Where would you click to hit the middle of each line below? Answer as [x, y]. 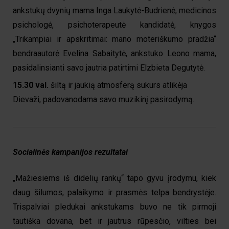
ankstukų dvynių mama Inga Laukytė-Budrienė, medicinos [114, 11]
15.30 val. [31, 85]
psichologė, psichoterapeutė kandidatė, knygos [114, 25]
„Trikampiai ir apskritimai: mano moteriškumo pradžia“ [114, 39]
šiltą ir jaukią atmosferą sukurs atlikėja [118, 85]
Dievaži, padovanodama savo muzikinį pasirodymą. [104, 100]
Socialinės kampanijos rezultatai [70, 152]
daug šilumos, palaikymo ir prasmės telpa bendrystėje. [114, 192]
